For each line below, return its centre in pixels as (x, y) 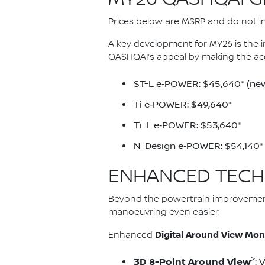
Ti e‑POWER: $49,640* (183, 104)
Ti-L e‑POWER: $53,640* (188, 125)
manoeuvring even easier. (164, 212)
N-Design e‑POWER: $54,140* (198, 146)
